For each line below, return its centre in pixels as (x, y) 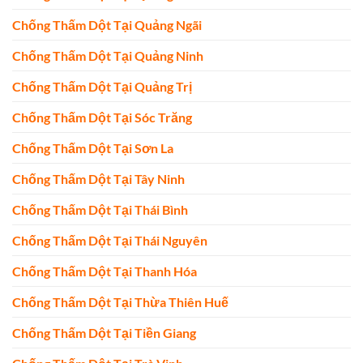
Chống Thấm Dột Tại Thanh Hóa (105, 271)
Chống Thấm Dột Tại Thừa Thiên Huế (120, 302)
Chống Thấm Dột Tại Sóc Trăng (102, 117)
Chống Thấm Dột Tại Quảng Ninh (108, 56)
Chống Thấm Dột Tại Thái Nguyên (110, 241)
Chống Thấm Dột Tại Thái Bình (100, 210)
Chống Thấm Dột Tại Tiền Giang (104, 333)
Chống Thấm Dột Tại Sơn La (93, 148)
